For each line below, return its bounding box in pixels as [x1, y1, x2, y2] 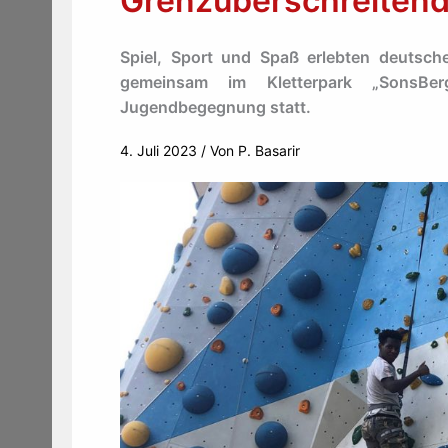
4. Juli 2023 [120, 142, 201, 159]
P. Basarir [238, 142, 300, 159]
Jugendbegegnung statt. [120, 97, 311, 117]
